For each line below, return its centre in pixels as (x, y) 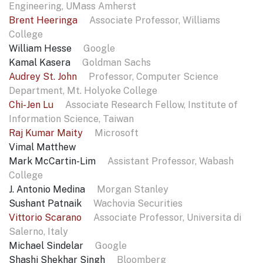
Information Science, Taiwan (71, 119)
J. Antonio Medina (48, 190)
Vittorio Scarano (46, 218)
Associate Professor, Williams (155, 21)
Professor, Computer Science (154, 77)
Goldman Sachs (117, 63)
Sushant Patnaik (46, 204)
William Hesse (41, 49)
